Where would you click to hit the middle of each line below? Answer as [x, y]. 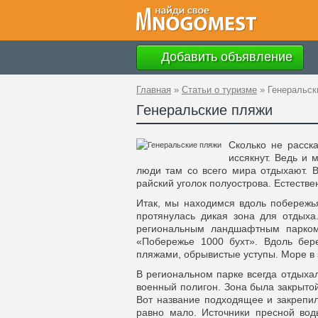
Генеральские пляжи [204, 110]
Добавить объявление [225, 56]
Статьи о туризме [219, 90]
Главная [154, 90]
